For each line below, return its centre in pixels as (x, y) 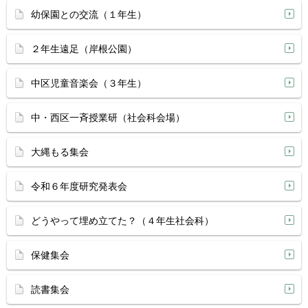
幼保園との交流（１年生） (89, 14)
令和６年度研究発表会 (79, 186)
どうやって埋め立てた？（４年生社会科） (122, 221)
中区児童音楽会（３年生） (89, 83)
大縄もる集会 (60, 152)
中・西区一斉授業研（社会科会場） (108, 118)
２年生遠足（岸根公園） (84, 49)
